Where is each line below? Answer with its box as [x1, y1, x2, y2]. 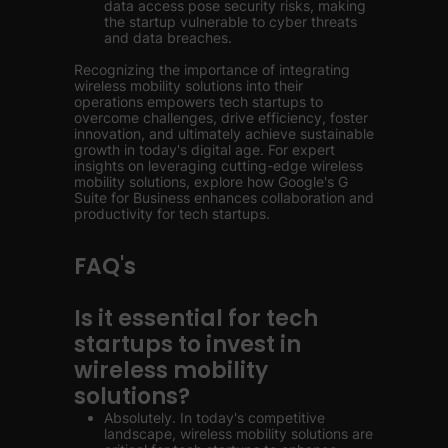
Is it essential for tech [74, 303, 318, 334]
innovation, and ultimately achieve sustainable [74, 125, 374, 142]
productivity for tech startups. [74, 205, 270, 222]
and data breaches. [104, 29, 232, 46]
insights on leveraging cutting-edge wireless [74, 157, 363, 174]
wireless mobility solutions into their [74, 77, 303, 94]
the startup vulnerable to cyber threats [104, 13, 357, 30]
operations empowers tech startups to [74, 93, 323, 110]
